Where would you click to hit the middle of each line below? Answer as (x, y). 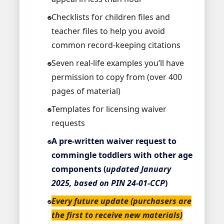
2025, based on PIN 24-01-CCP (108, 183)
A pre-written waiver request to (114, 141)
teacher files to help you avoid (108, 31)
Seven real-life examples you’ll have (117, 63)
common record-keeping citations (116, 45)
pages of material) (86, 91)
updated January (138, 169)
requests (68, 123)
